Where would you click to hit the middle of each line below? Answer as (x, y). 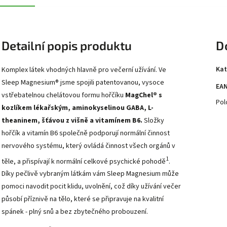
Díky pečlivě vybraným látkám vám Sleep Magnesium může (90, 174)
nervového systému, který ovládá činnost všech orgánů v (88, 146)
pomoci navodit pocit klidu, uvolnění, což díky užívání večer (91, 187)
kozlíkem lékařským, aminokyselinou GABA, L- (78, 108)
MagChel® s (144, 95)
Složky (153, 120)
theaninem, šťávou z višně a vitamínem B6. (72, 120)
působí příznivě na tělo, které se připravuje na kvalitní (83, 199)
